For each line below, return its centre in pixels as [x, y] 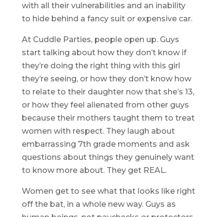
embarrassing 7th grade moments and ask [106, 144]
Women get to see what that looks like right [108, 191]
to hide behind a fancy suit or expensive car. [107, 19]
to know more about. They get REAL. [94, 170]
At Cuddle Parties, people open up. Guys [100, 40]
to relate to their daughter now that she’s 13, [108, 92]
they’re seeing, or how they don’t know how [106, 79]
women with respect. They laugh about [98, 131]
